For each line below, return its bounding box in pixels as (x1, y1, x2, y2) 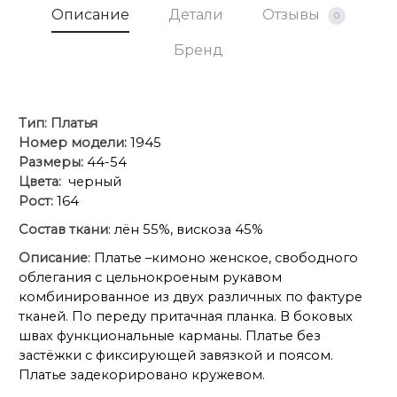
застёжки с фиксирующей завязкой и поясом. (19, 347, 333, 364)
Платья (51, 115, 97, 132)
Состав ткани (19, 222, 108, 238)
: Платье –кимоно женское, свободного (88, 250, 358, 267)
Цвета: (19, 174, 65, 191)
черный (65, 174, 121, 191)
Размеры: (19, 154, 83, 171)
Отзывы (262, 6, 323, 24)
